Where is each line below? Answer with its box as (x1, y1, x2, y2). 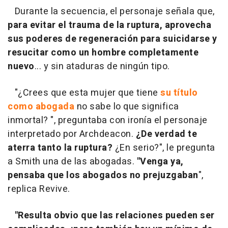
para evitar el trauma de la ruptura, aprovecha (8, 18, 211, 33)
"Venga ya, (136, 155, 184, 169)
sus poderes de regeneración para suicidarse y (8, 32, 217, 46)
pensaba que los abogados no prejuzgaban (8, 168, 198, 183)
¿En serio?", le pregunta (112, 141, 215, 155)
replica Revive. (8, 182, 70, 196)
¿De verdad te (133, 127, 197, 141)
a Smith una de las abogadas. (8, 155, 137, 169)
